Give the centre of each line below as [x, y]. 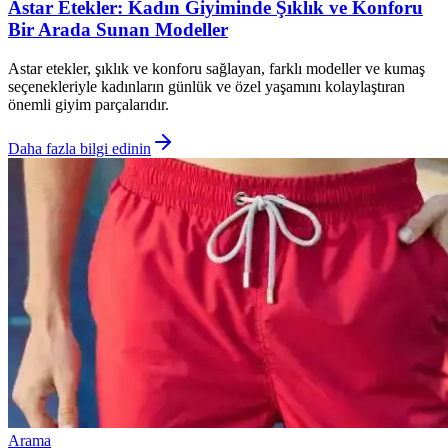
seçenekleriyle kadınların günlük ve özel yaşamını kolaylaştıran [206, 86]
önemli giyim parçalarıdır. [88, 104]
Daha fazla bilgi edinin [79, 148]
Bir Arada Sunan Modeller [118, 29]
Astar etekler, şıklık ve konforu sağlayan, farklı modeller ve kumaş [216, 68]
